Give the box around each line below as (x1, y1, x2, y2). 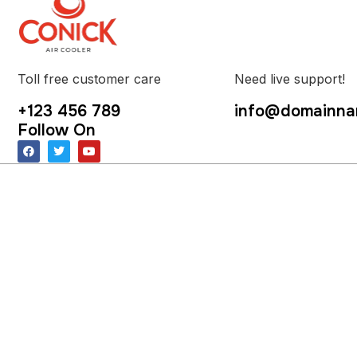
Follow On (18, 120, 96, 140)
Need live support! (234, 70, 345, 87)
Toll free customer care (18, 70, 161, 87)
